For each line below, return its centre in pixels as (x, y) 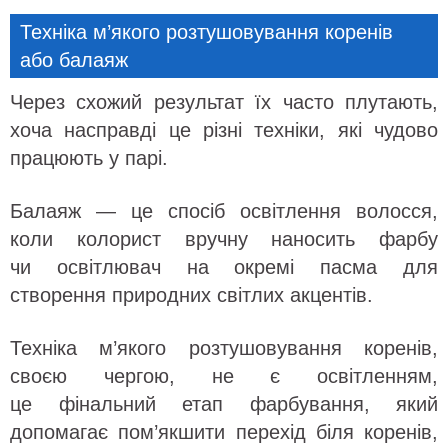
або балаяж (74, 60)
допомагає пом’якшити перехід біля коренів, (224, 432)
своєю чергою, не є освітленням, (224, 376)
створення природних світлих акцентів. (191, 295)
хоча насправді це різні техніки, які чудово (224, 130)
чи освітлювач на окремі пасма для (224, 267)
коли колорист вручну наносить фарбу (224, 239)
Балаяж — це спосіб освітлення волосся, (224, 211)
